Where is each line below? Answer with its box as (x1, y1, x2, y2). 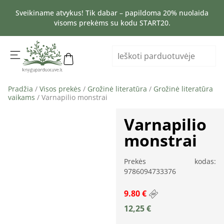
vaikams (8, 92, 35, 102)
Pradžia (8, 83, 33, 93)
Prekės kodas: (124, 156, 216, 166)
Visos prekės (39, 83, 81, 93)
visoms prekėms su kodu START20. (53, 18, 170, 27)
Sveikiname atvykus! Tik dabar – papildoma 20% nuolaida (15, 8, 208, 17)
